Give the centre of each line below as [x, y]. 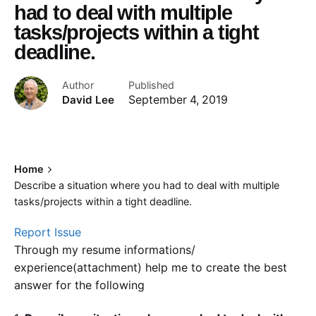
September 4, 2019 [178, 100]
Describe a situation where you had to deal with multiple [147, 186]
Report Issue [48, 232]
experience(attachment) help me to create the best [151, 268]
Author [78, 85]
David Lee [88, 100]
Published [151, 85]
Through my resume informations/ [105, 250]
